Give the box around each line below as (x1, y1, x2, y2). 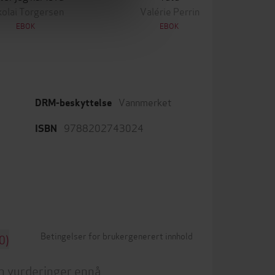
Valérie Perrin (139, 3, 199, 18)
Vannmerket (118, 94, 172, 109)
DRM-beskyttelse (35, 96, 112, 109)
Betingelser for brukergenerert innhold (41, 228, 193, 242)
